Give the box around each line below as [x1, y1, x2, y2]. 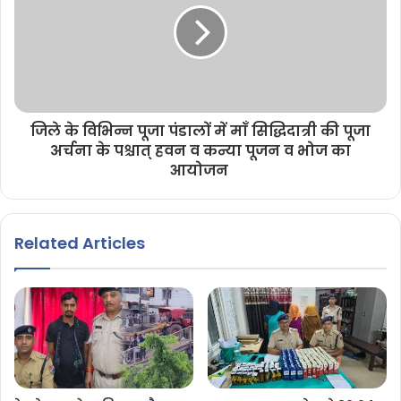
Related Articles [14, 231, 145, 254]
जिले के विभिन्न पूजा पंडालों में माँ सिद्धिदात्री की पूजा [30, 120, 371, 141]
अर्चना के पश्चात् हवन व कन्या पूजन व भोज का [50, 140, 351, 161]
